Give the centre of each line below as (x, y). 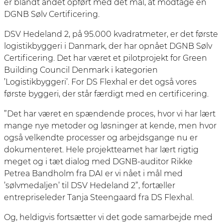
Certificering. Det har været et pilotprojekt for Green (106, 58)
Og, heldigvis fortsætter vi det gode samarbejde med (108, 217)
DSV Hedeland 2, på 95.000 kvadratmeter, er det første (111, 34)
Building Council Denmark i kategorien (81, 70)
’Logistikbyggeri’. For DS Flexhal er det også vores (100, 82)
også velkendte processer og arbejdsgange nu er (101, 137)
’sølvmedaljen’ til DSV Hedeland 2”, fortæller (90, 185)
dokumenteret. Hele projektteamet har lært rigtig (101, 149)
